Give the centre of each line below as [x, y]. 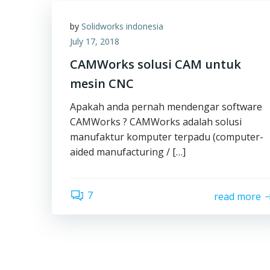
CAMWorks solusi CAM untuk [155, 64]
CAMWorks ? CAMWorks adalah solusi [156, 122]
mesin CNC [102, 83]
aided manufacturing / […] [128, 152]
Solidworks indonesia [122, 26]
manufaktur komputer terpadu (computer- [167, 137]
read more [238, 196]
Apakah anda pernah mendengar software [166, 107]
